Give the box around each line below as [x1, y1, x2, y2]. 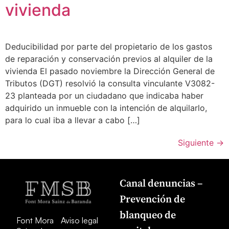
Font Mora [16, 215, 54, 225]
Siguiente [178, 138, 216, 148]
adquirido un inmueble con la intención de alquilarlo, [5, 103, 207, 113]
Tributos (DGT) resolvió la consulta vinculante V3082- [5, 78, 215, 89]
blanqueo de [120, 209, 176, 222]
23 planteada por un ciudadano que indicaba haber [5, 90, 203, 101]
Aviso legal [61, 215, 99, 225]
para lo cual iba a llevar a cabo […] [5, 115, 140, 126]
